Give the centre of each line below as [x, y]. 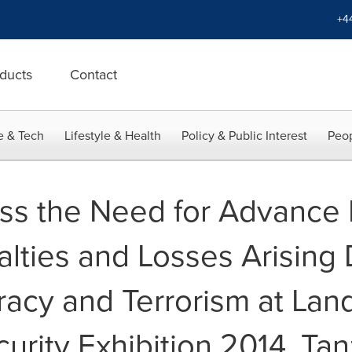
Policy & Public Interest [244, 136]
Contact [93, 75]
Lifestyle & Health [113, 136]
